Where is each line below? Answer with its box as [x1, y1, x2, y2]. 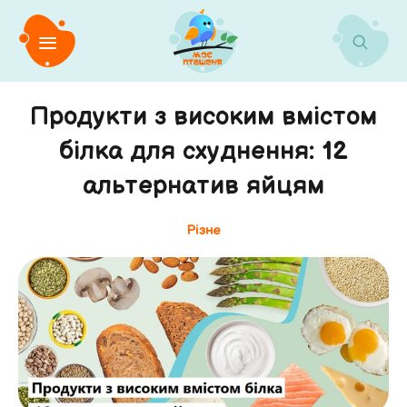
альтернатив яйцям [83, 171, 324, 201]
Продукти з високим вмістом [30, 102, 377, 132]
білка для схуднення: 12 [59, 136, 348, 166]
